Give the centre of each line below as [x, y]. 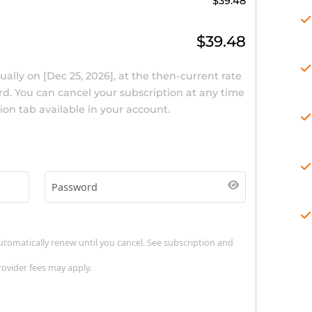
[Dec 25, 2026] [122, 188]
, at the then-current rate [232, 188]
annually [37, 188]
